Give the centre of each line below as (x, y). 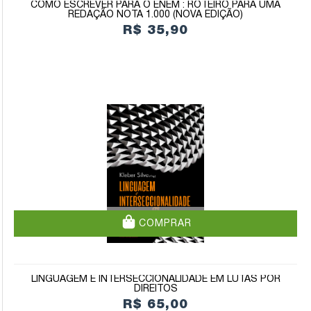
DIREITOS (155, 289)
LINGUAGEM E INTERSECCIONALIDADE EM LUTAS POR (155, 279)
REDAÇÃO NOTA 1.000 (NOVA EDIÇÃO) (155, 15)
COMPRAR (163, 224)
